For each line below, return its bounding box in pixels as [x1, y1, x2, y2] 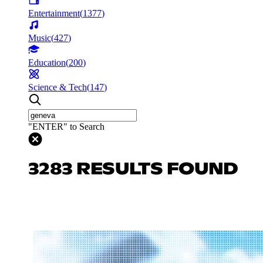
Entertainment [28, 8, 80, 18]
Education [28, 57, 66, 68]
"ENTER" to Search [28, 121, 104, 131]
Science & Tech [28, 82, 87, 92]
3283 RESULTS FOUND [28, 161, 238, 178]
